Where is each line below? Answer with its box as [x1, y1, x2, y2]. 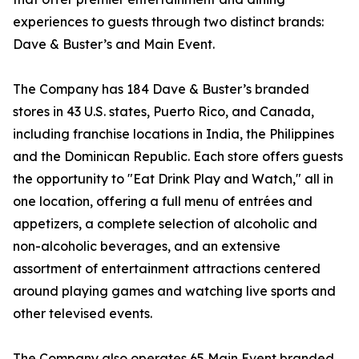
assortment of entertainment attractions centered [13, 260, 321, 277]
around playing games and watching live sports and [13, 283, 336, 300]
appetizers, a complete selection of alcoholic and [13, 216, 317, 232]
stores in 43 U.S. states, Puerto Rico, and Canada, [13, 103, 314, 120]
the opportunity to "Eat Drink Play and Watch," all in [13, 171, 333, 188]
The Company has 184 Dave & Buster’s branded [13, 81, 309, 98]
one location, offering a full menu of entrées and [13, 193, 313, 210]
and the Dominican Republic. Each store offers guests [13, 148, 343, 165]
